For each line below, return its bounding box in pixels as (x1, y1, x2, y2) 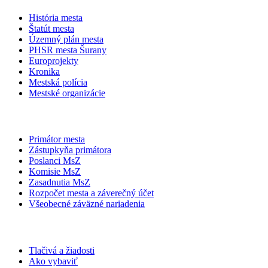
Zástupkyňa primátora (29, 145, 111, 156)
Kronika (29, 66, 60, 77)
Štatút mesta (29, 23, 74, 34)
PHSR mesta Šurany (29, 45, 106, 56)
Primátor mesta (29, 134, 85, 145)
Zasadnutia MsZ (29, 177, 90, 188)
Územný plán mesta (29, 34, 103, 45)
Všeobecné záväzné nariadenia (29, 199, 145, 209)
